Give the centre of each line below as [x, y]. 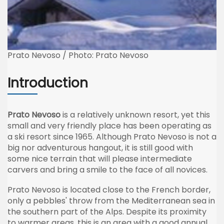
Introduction [48, 83]
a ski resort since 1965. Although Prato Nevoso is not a [112, 136]
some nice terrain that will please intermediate [100, 158]
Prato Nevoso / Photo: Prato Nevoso [78, 55]
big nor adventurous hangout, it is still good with [100, 147]
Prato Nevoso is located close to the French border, [109, 189]
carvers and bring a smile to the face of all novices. [107, 169]
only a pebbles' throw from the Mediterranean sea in [111, 200]
